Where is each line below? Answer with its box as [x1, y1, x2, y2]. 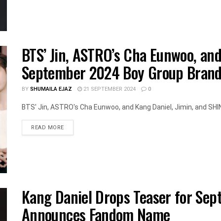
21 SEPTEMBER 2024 [82, 85, 136, 94]
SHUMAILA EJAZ [30, 85, 72, 94]
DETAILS [63, 123, 87, 132]
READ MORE [31, 123, 64, 132]
